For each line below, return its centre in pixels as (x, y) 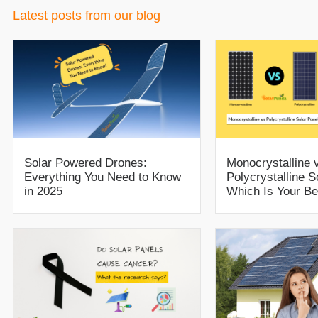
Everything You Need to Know (103, 177)
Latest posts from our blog (87, 15)
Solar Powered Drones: (86, 163)
